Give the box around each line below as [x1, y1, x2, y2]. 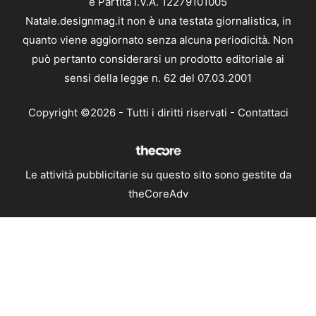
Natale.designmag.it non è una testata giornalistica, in [25, 13, 291, 28]
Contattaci [237, 106, 288, 120]
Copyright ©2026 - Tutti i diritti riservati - [28, 106, 238, 120]
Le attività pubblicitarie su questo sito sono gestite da [25, 168, 291, 182]
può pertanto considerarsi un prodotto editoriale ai [32, 51, 284, 66]
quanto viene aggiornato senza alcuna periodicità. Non [23, 32, 293, 47]
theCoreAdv [128, 187, 188, 201]
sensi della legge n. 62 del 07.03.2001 [64, 71, 252, 85]
